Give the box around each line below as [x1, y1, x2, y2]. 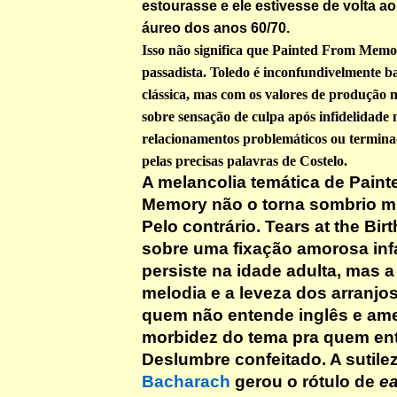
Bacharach [142, 372, 230, 391]
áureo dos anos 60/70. [142, 19, 290, 35]
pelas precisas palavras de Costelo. [142, 152, 347, 169]
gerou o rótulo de [230, 372, 379, 391]
